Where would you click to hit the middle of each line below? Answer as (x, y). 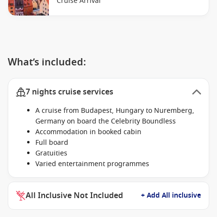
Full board (52, 143)
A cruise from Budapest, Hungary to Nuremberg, (115, 111)
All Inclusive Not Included (74, 196)
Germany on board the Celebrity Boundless (106, 121)
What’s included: (47, 62)
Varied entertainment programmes (92, 164)
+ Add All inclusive (171, 195)
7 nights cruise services (70, 92)
